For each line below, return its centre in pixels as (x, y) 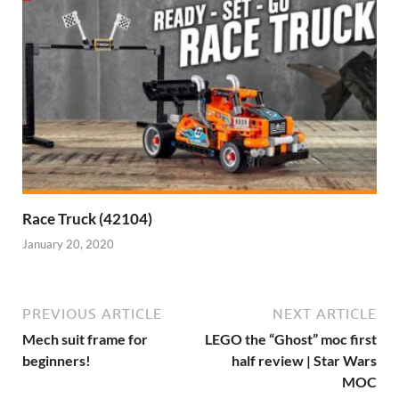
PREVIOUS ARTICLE (92, 314)
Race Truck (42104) (87, 218)
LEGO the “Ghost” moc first (291, 339)
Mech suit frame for (85, 339)
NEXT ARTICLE (325, 314)
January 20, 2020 (68, 244)
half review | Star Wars (304, 361)
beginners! (57, 361)
